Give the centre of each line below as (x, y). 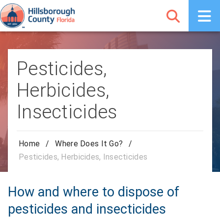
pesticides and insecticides (87, 209)
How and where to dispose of (94, 192)
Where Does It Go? (89, 144)
